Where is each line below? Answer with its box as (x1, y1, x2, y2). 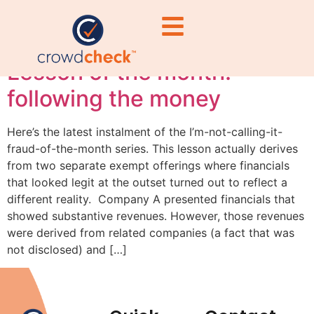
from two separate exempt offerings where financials (7, 158, 289, 172)
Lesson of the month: (7, 57, 231, 86)
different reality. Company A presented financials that (7, 191, 295, 206)
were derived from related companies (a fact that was (7, 225, 294, 240)
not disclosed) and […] (7, 242, 127, 257)
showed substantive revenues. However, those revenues (7, 208, 304, 223)
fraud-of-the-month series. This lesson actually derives (7, 141, 298, 156)
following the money (7, 84, 226, 112)
